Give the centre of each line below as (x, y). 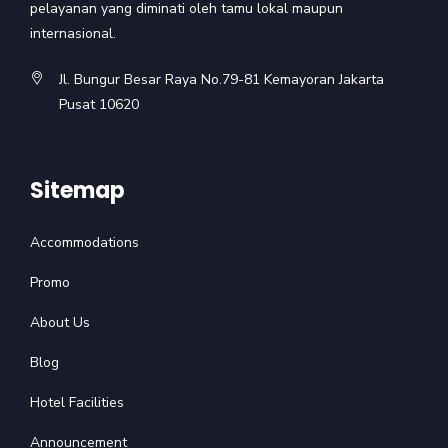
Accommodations (84, 243)
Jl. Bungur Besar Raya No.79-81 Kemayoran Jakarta (221, 80)
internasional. (73, 34)
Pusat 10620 (99, 105)
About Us (60, 323)
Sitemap (77, 191)
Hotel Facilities (77, 403)
